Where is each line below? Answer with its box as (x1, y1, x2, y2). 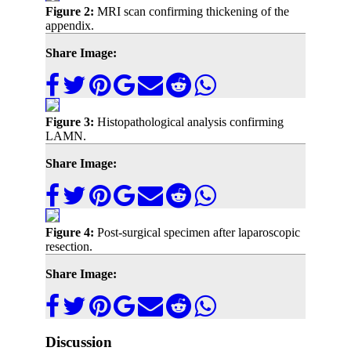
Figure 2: (45, 5, 97, 19)
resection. (45, 240, 92, 254)
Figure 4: (45, 226, 97, 240)
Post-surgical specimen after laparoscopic (97, 226, 300, 240)
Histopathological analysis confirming (97, 115, 284, 129)
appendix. (45, 19, 94, 33)
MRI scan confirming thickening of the (97, 5, 289, 19)
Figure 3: (45, 115, 97, 129)
